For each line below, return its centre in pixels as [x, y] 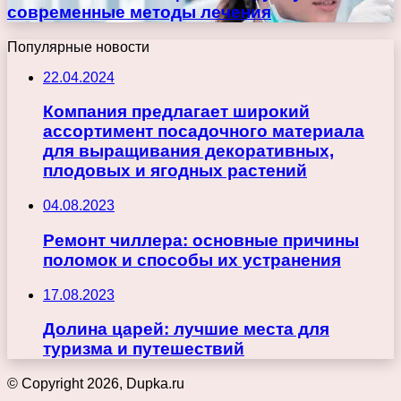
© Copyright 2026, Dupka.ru [96, 384]
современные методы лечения [139, 13]
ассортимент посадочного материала [204, 132]
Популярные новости [78, 47]
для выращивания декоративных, [188, 151]
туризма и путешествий [144, 349]
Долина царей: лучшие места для [186, 329]
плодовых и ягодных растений [175, 171]
